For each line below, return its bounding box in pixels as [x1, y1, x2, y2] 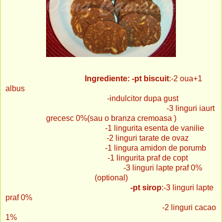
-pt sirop [130, 183, 162, 192]
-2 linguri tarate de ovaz [33, 133, 189, 142]
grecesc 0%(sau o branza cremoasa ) [46, 113, 176, 122]
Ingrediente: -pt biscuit [85, 74, 169, 83]
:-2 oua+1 [169, 74, 202, 83]
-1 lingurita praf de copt [32, 153, 190, 162]
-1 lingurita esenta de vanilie [18, 123, 204, 132]
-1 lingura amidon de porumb [16, 143, 206, 152]
